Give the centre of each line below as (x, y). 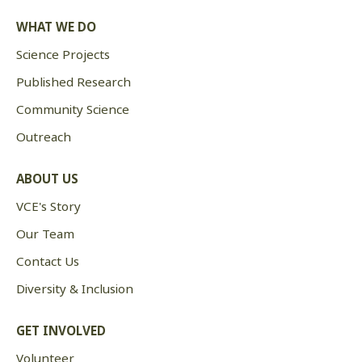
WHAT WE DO (56, 27)
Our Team (45, 234)
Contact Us (48, 261)
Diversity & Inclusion (75, 289)
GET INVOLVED (61, 331)
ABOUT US (47, 179)
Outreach (44, 137)
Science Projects (63, 55)
